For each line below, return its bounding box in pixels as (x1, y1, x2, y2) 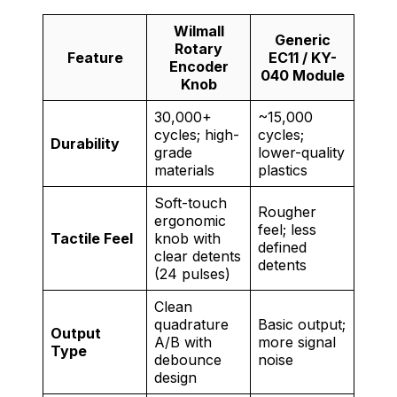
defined (258, 238, 307, 257)
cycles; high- (154, 126, 239, 144)
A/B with (154, 333, 212, 352)
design (154, 369, 197, 387)
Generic (274, 31, 331, 50)
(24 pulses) (154, 265, 230, 284)
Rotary (175, 40, 222, 58)
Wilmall (173, 22, 224, 41)
